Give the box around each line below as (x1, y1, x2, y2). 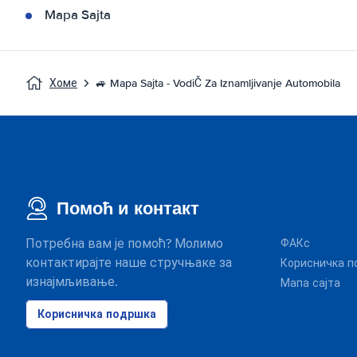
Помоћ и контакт (57, 198, 199, 219)
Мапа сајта (280, 277, 340, 290)
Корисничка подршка (37, 306, 156, 322)
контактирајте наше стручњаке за (25, 255, 232, 271)
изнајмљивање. (25, 274, 118, 290)
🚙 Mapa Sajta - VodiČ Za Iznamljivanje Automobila (96, 76, 340, 90)
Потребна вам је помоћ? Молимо (25, 236, 223, 252)
